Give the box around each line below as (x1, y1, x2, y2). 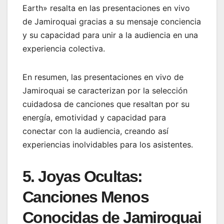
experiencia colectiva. (22, 43, 105, 53)
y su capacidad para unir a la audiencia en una (22, 29, 198, 40)
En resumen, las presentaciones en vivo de (22, 71, 183, 82)
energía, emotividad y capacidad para (22, 112, 166, 122)
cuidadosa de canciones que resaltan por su (22, 98, 189, 109)
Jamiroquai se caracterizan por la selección (22, 85, 187, 95)
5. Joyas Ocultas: (22, 167, 142, 185)
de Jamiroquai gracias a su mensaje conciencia (22, 16, 201, 26)
